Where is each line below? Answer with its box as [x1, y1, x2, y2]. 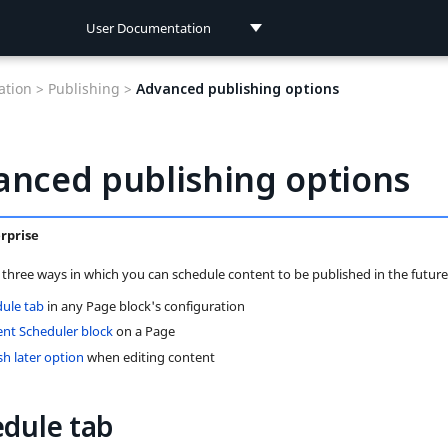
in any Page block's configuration [43, 297, 245, 316]
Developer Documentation [99, 105, 257, 123]
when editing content [83, 347, 215, 366]
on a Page [112, 322, 175, 341]
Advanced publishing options [136, 79, 339, 98]
